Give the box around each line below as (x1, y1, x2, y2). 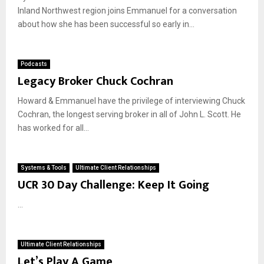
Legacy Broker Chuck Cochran (18, 71, 173, 91)
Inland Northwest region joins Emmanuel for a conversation (18, 6, 237, 15)
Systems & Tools (21, 164, 67, 171)
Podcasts (21, 61, 47, 67)
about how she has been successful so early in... (18, 19, 194, 29)
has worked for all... (18, 123, 89, 133)
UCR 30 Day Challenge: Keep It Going (18, 175, 209, 195)
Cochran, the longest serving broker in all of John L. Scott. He (18, 110, 241, 119)
